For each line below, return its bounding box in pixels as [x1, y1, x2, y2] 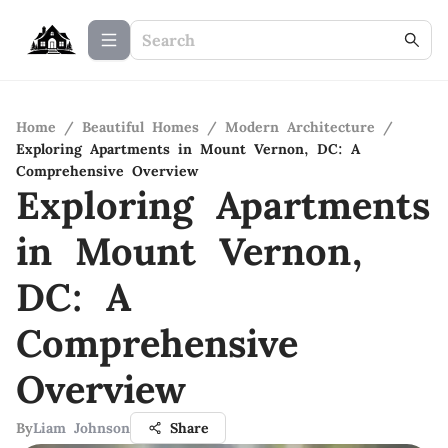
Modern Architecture [225, 118, 375, 136]
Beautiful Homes [82, 118, 199, 136]
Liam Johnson [33, 419, 130, 437]
